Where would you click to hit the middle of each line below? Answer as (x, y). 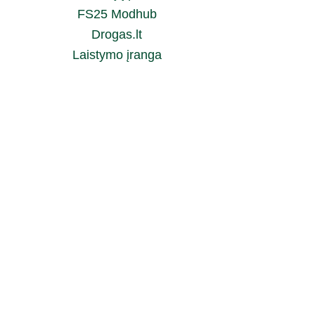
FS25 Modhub (117, 14)
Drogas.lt (117, 34)
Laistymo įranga (117, 55)
